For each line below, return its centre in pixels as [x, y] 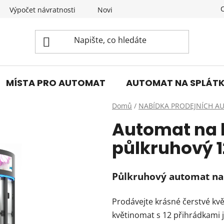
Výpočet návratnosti [42, 9]
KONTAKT [162, 9]
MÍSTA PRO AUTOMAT [56, 82]
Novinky [111, 9]
